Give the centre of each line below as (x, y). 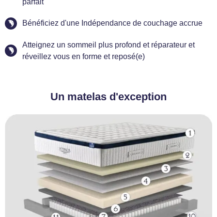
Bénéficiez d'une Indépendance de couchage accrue (113, 23)
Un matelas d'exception (108, 96)
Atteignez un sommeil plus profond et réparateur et (109, 45)
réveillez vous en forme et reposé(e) (84, 56)
